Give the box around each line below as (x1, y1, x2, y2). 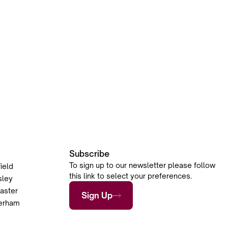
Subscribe (69, 149, 109, 159)
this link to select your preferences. (69, 172, 192, 181)
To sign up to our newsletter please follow (69, 161, 215, 170)
